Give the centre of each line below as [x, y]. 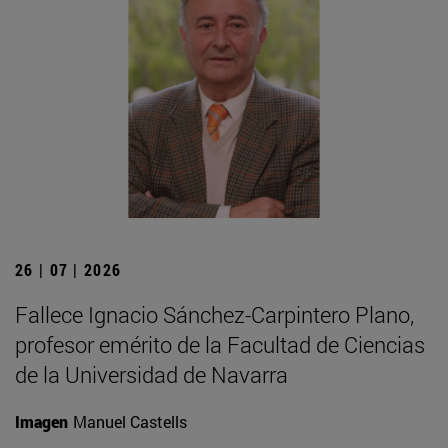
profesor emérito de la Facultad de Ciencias [220, 344]
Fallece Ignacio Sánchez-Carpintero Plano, [214, 314]
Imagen [41, 421]
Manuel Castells [130, 421]
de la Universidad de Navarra [151, 374]
